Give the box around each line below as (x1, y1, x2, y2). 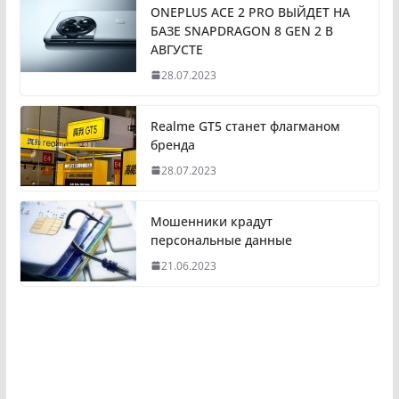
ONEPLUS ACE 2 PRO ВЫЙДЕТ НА (150, 3, 350, 20)
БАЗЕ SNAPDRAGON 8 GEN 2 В (150, 21, 333, 39)
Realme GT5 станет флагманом (150, 117, 340, 134)
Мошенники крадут (150, 212, 273, 230)
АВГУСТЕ (150, 40, 203, 58)
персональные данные (150, 231, 292, 248)
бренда (150, 135, 195, 153)
